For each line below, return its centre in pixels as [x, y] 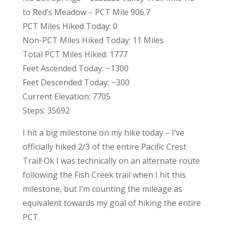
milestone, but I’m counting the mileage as [102, 189]
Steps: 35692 [46, 110]
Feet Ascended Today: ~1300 [75, 68]
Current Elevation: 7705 [66, 96]
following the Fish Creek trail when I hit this [104, 175]
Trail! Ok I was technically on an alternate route [111, 160]
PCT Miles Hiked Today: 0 [70, 26]
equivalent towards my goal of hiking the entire [111, 203]
